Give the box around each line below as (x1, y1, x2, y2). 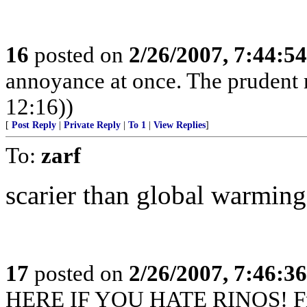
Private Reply (64, 120, 121, 130)
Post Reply (12, 120, 56, 130)
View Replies (153, 120, 206, 130)
